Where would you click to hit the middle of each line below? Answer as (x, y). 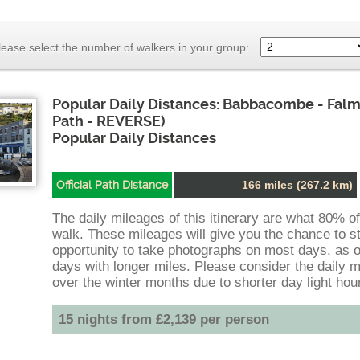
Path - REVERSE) (108, 121)
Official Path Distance (112, 184)
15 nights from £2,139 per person (164, 319)
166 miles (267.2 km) (297, 184)
